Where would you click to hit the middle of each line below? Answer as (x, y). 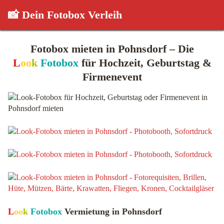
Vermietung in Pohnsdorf (112, 211)
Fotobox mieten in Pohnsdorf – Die (112, 49)
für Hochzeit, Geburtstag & (145, 63)
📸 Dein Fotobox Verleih (65, 15)
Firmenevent (112, 77)
